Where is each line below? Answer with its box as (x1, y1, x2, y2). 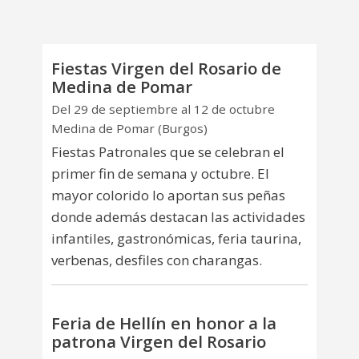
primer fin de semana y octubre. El (51, 164, 269, 184)
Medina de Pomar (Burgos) (51, 120, 208, 137)
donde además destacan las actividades (51, 208, 305, 227)
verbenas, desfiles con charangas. (51, 251, 262, 270)
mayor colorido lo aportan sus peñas (51, 186, 285, 205)
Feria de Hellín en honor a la (51, 311, 276, 334)
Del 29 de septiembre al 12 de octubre (51, 100, 275, 117)
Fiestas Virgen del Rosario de (51, 57, 281, 80)
